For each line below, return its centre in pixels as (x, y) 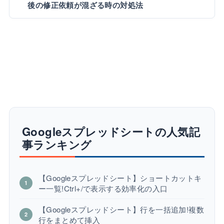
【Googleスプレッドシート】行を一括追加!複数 (121, 209)
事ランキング (57, 144)
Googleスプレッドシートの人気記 (111, 131)
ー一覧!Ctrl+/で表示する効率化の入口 (103, 188)
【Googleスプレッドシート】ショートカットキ (120, 177)
